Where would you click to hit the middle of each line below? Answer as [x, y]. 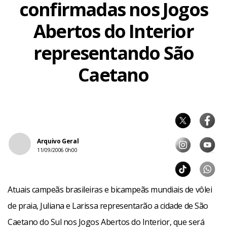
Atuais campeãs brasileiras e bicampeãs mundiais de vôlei [110, 190]
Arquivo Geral [58, 141]
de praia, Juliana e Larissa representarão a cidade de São [108, 206]
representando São [113, 53]
